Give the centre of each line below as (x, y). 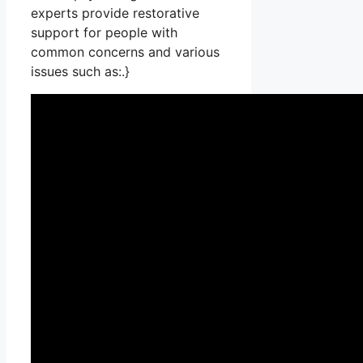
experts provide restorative (115, 13)
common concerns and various (125, 52)
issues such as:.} (80, 72)
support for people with (104, 33)
